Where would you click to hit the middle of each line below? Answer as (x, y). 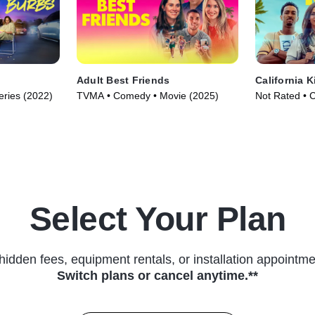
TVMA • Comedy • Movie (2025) (147, 96)
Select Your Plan (157, 219)
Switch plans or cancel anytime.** (157, 276)
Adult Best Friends (123, 81)
